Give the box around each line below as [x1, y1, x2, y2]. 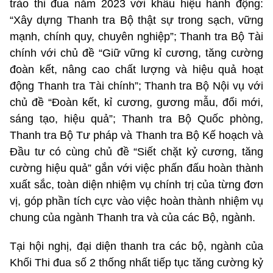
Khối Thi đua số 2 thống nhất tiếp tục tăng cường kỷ [10, 257, 263, 269]
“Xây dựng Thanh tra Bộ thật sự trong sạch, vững [10, 14, 263, 27]
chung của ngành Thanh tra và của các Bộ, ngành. [10, 211, 255, 224]
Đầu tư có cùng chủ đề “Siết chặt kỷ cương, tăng [10, 146, 263, 158]
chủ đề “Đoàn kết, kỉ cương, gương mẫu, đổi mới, [10, 96, 263, 109]
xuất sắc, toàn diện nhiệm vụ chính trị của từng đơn [10, 179, 263, 191]
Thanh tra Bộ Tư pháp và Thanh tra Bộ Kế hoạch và [10, 129, 263, 142]
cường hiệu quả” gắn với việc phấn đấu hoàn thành [10, 162, 263, 175]
